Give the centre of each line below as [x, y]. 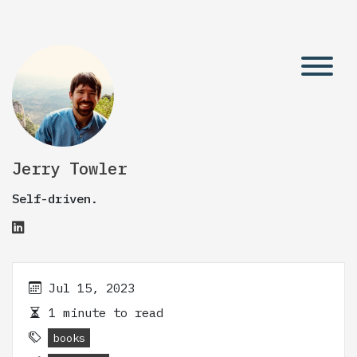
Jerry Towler [69, 169]
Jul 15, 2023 [92, 288]
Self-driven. [55, 198]
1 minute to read [102, 312]
